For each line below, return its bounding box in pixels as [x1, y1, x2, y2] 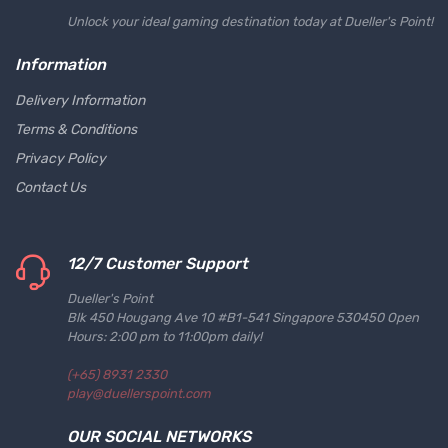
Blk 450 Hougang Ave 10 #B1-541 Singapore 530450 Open [67, 310, 419, 325]
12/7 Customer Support [67, 254, 248, 273]
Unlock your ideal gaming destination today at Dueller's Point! [67, 14, 433, 29]
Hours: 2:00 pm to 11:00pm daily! [67, 329, 262, 344]
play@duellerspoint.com [67, 386, 211, 401]
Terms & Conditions [15, 121, 137, 138]
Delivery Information [15, 92, 145, 109]
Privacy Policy [15, 150, 106, 167]
